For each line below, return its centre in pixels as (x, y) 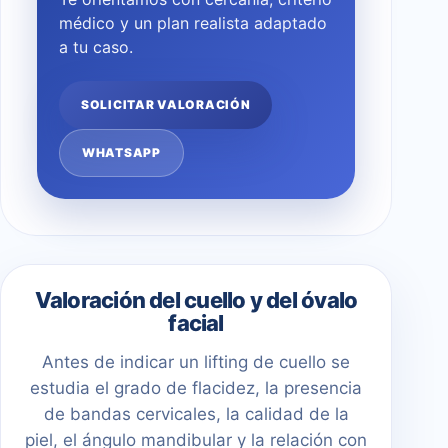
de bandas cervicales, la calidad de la (196, 413)
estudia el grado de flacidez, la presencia (196, 387)
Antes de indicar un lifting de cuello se (196, 361)
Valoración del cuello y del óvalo (196, 299)
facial (196, 322)
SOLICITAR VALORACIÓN (166, 104)
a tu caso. (96, 46)
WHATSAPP (121, 152)
